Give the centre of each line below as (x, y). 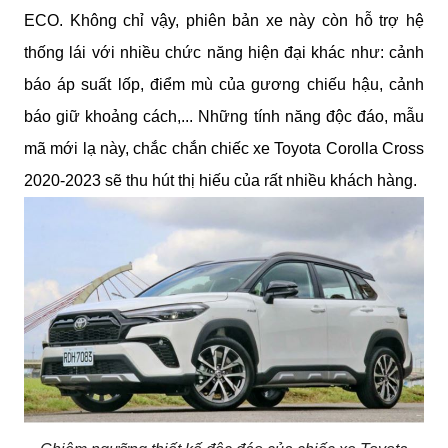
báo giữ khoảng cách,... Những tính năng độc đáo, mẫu (224, 117)
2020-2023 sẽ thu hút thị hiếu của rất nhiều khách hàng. (220, 181)
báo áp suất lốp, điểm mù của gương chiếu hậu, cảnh (224, 85)
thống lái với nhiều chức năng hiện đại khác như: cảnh (224, 53)
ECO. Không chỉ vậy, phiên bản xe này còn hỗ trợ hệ (224, 21)
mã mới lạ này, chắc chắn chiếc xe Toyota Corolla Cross (224, 149)
